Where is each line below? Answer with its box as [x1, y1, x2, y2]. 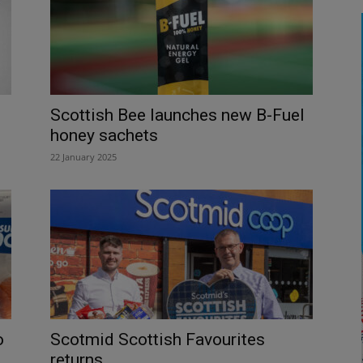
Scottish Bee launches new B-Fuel [50, 105, 305, 125]
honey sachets [50, 125, 158, 145]
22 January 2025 [50, 150, 117, 163]
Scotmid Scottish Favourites [50, 329, 265, 349]
